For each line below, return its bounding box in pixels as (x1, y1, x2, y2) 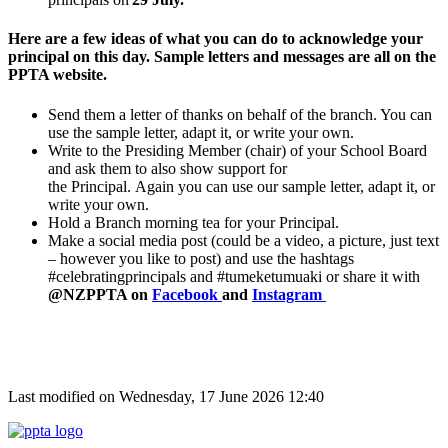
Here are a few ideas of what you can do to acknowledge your (8, 30, 423, 48)
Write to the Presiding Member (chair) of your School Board (48, 141, 427, 159)
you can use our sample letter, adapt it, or (178, 177, 435, 195)
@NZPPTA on (48, 285, 152, 303)
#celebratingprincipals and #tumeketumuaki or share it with (48, 267, 420, 285)
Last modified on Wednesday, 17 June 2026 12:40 (8, 387, 324, 405)
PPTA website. (8, 66, 107, 84)
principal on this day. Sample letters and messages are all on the (8, 48, 436, 66)
